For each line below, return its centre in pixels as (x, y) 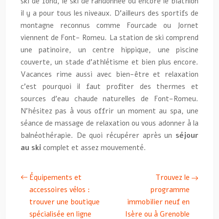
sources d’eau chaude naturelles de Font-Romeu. (109, 99)
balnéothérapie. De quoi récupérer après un (98, 135)
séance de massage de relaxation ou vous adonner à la (109, 123)
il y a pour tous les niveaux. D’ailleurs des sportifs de (109, 13)
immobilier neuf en (158, 202)
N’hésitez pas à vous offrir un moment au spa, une (109, 111)
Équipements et (55, 177)
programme (170, 190)
